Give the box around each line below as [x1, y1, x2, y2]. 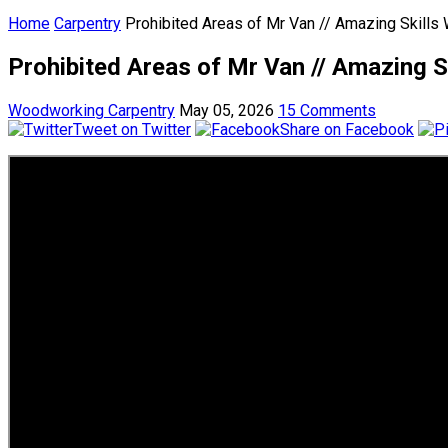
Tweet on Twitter [73, 119, 191, 139]
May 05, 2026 [179, 100, 274, 120]
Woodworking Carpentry [8, 100, 175, 120]
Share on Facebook [280, 119, 414, 139]
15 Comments [278, 100, 376, 120]
